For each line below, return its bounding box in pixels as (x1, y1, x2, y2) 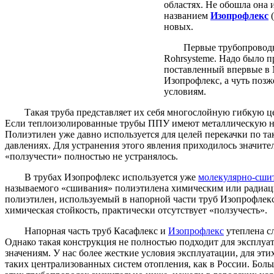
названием (164, 10, 210, 21)
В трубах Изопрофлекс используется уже (5, 171, 198, 182)
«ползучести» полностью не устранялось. (5, 150, 178, 161)
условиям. (164, 86, 206, 97)
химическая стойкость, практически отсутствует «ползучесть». (5, 204, 267, 215)
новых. (164, 21, 193, 32)
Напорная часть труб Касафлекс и (5, 225, 168, 236)
